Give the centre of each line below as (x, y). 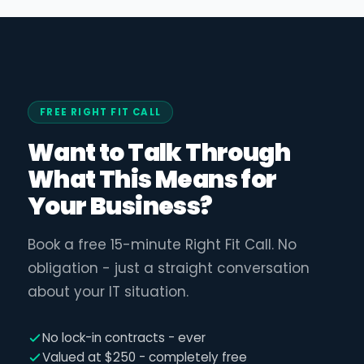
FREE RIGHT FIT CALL (101, 113)
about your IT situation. (108, 291)
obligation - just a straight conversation (169, 268)
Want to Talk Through (159, 152)
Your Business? (120, 206)
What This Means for (152, 179)
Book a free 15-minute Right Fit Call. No (162, 244)
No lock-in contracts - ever (124, 337)
